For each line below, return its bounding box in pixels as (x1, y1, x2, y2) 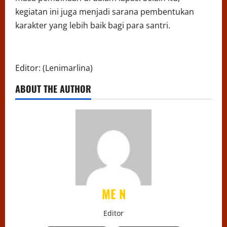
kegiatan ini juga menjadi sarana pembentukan (15, 6, 194, 18)
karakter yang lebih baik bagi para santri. (15, 20, 170, 31)
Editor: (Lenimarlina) (15, 62, 93, 74)
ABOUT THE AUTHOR (15, 82, 91, 96)
